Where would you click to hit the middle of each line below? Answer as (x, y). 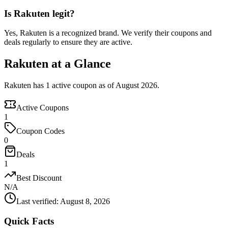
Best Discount (39, 178)
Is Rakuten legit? (39, 13)
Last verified (36, 202)
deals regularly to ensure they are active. (68, 42)
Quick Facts (29, 221)
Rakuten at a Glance (58, 64)
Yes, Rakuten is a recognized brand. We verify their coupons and (108, 33)
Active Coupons (42, 108)
